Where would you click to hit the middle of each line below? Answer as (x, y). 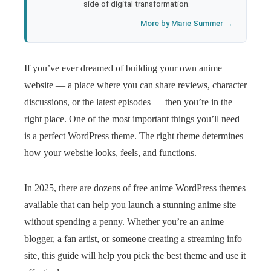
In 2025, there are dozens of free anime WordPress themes (135, 188)
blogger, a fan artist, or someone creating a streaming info (133, 239)
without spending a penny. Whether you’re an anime (124, 222)
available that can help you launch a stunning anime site (130, 205)
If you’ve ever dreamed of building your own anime (123, 68)
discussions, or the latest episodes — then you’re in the (128, 102)
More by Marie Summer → (187, 23)
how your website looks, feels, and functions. (110, 153)
